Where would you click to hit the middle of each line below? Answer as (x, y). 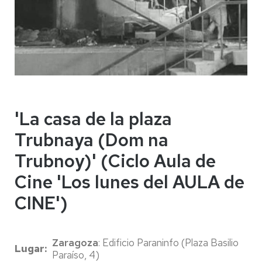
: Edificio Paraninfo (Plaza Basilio (168, 242)
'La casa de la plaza (93, 118)
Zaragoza (75, 242)
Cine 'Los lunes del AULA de (130, 182)
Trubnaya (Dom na (92, 139)
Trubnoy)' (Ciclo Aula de (115, 161)
